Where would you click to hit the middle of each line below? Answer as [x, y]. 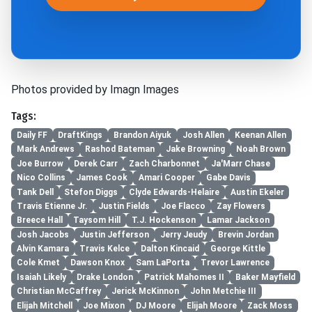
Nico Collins [41, 178]
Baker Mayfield [265, 277]
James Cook [102, 178]
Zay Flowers [241, 206]
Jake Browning [195, 149]
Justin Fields [124, 206]
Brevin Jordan [245, 234]
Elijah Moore [211, 305]
